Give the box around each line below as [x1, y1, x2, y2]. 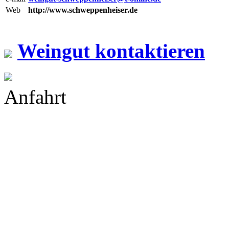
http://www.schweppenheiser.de [28, 6, 138, 15]
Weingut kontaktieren [17, 40, 205, 62]
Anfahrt [4, 86, 66, 108]
